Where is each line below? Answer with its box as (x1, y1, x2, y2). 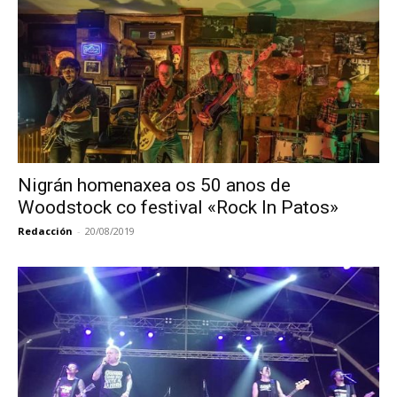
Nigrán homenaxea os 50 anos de (18, 174, 291, 196)
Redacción (18, 223, 73, 237)
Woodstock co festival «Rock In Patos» (18, 196, 339, 218)
